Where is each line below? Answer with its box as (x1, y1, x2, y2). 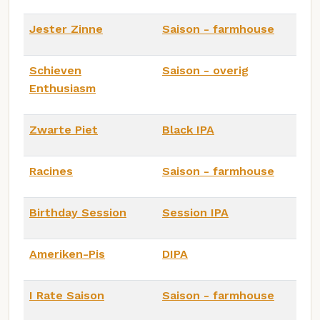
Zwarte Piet (29, 122, 98, 136)
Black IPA (162, 122, 214, 136)
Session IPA (162, 205, 229, 219)
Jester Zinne (29, 21, 103, 36)
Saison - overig (162, 63, 249, 77)
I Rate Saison (29, 288, 104, 302)
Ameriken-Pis (29, 246, 105, 261)
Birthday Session (29, 205, 126, 219)
